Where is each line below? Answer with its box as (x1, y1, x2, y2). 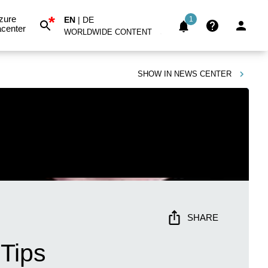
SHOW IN (138, 69, 172, 78)
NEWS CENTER (174, 69, 232, 78)
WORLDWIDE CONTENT (64, 27, 152, 36)
